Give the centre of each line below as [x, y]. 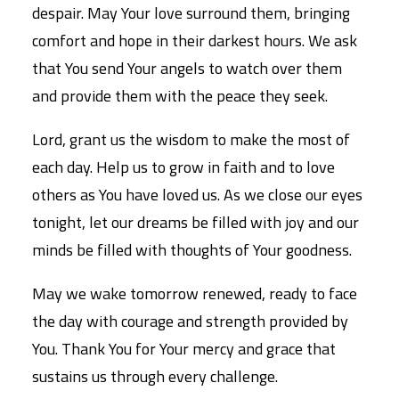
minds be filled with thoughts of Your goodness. [192, 250]
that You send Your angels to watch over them [187, 68]
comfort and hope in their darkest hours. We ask [195, 41]
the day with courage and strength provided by [190, 321]
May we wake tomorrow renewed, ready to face [195, 293]
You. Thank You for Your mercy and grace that [184, 349]
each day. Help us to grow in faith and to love [183, 167]
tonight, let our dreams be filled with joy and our [195, 222]
